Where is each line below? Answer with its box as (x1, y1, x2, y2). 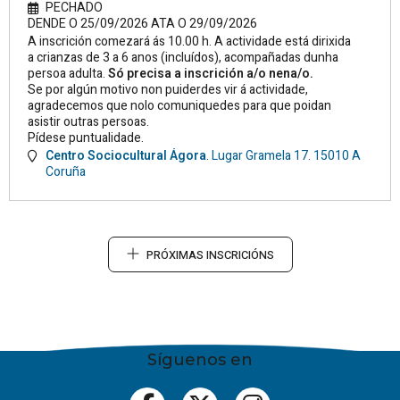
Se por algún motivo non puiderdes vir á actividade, (28, 80, 308, 100)
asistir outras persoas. (28, 112, 152, 132)
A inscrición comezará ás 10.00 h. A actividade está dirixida (28, 32, 351, 52)
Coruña (46, 162, 86, 182)
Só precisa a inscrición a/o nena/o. (108, 64, 316, 84)
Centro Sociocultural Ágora (46, 146, 206, 166)
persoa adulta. (28, 64, 108, 84)
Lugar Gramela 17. (212, 146, 313, 166)
